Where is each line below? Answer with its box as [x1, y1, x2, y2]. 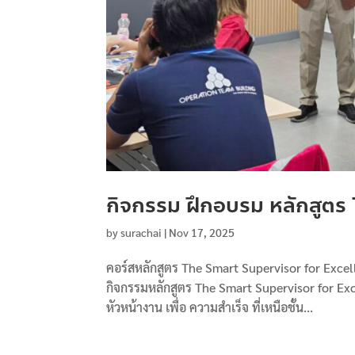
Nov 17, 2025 [169, 225, 235, 240]
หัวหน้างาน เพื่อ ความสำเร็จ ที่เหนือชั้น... [106, 299, 314, 316]
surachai [120, 225, 162, 240]
